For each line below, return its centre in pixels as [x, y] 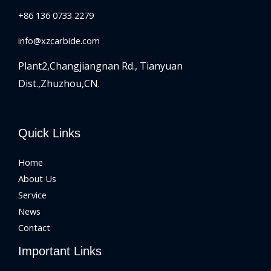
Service [32, 194]
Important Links [60, 251]
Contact [34, 227]
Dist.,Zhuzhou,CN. [59, 84]
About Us [37, 178]
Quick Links [49, 133]
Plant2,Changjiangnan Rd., [79, 66]
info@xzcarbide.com [59, 40]
